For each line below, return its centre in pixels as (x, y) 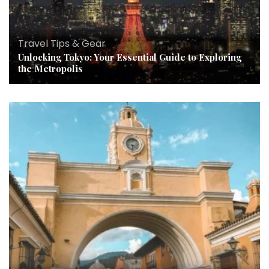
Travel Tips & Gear (62, 44)
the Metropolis (50, 69)
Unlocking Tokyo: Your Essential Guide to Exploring (130, 57)
